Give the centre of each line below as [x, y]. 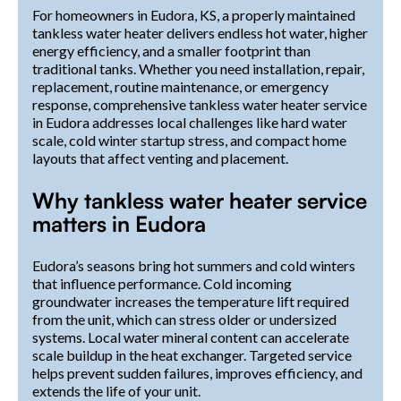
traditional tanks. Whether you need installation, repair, [198, 68]
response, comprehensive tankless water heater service [200, 104]
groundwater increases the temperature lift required [191, 301]
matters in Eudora [119, 223]
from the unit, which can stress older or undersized [184, 319]
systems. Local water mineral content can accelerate [191, 337]
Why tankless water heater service [200, 200]
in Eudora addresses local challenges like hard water [190, 122]
